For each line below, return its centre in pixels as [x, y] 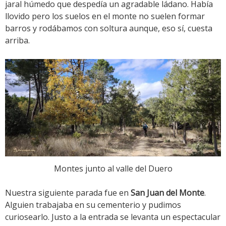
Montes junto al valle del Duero [113, 169]
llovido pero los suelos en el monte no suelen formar [105, 16]
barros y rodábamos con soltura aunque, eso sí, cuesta [109, 28]
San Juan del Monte [167, 193]
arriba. [17, 40]
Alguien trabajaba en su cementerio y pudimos [93, 205]
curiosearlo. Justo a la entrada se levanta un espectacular [113, 217]
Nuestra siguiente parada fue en [68, 193]
